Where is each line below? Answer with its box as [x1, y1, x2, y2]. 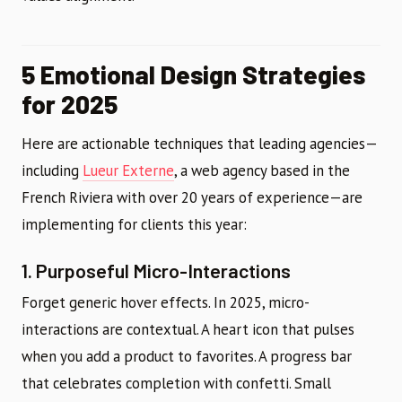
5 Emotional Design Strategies [22, 59, 365, 91]
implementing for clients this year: [22, 214, 247, 235]
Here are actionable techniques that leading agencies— [22, 134, 378, 154]
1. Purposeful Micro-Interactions [22, 258, 291, 283]
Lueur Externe [83, 161, 174, 181]
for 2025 [22, 89, 118, 120]
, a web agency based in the [174, 161, 350, 181]
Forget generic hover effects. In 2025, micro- [22, 293, 310, 313]
